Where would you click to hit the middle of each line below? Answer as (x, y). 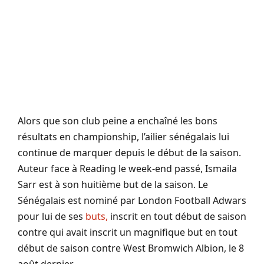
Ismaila (221, 169)
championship (105, 137)
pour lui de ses (52, 217)
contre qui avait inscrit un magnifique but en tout (128, 232)
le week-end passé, (161, 169)
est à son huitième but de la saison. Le (122, 185)
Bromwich (171, 248)
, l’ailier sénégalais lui (183, 137)
